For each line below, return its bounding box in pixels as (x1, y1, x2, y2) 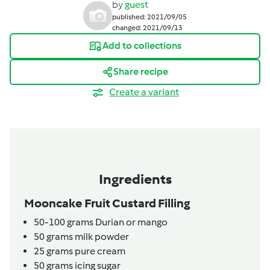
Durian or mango (93, 216, 168, 228)
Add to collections (102, 40, 181, 52)
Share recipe (113, 66, 168, 78)
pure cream (73, 245, 125, 257)
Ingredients (98, 171, 172, 188)
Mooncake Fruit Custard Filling (24, 196, 190, 211)
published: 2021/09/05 (112, 12, 187, 21)
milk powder (73, 231, 129, 243)
